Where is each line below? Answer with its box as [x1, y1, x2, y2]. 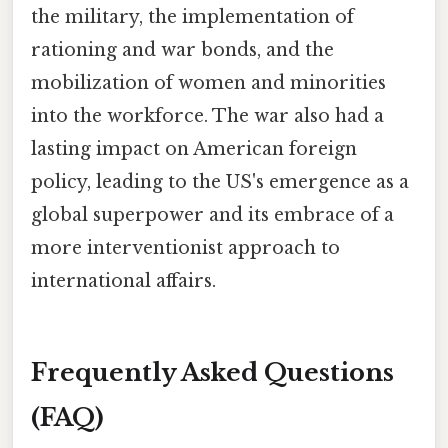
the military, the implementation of [31, 5, 354, 28]
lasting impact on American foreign [31, 137, 357, 160]
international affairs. [31, 269, 216, 292]
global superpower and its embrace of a [31, 203, 394, 226]
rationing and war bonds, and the [31, 38, 334, 61]
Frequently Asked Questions [31, 358, 394, 388]
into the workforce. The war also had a [31, 104, 384, 127]
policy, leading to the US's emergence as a [31, 170, 409, 193]
